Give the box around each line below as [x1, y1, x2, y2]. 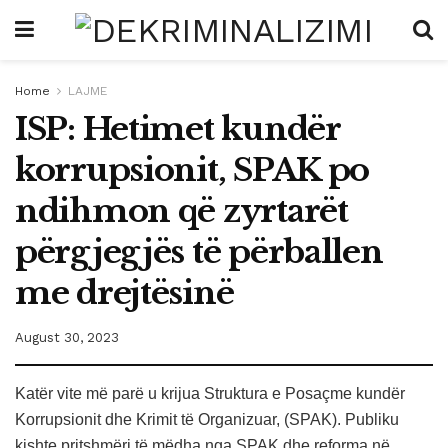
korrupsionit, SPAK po [15, 150, 370, 190]
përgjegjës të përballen [15, 232, 383, 272]
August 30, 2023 [15, 329, 119, 345]
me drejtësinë [15, 273, 234, 313]
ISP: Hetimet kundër [15, 109, 340, 149]
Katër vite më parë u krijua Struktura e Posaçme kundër [15, 384, 405, 402]
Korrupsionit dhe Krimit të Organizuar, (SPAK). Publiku [15, 410, 399, 428]
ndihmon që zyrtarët [15, 191, 348, 231]
